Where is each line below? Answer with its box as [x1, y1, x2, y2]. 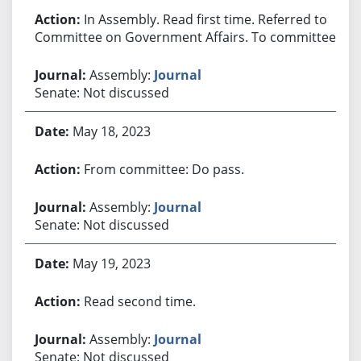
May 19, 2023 [72, 254, 151, 272]
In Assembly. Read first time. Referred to [83, 10, 327, 28]
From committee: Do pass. [83, 160, 244, 178]
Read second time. [83, 292, 196, 310]
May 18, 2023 [72, 122, 151, 140]
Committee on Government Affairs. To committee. [34, 27, 339, 46]
